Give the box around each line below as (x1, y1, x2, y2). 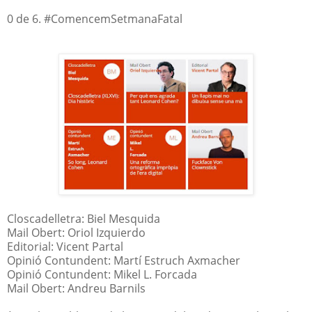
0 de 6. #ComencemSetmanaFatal (7, 10, 185, 26)
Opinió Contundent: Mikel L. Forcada (7, 266, 197, 282)
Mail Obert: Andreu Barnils (7, 280, 146, 296)
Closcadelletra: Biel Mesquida (7, 210, 160, 226)
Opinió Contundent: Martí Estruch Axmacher (7, 252, 240, 268)
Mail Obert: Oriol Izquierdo (7, 224, 146, 240)
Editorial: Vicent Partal (7, 238, 123, 254)
